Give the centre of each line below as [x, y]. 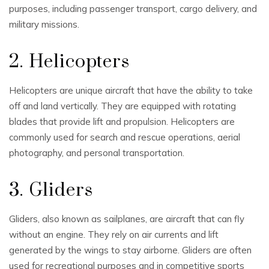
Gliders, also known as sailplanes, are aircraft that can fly [127, 219]
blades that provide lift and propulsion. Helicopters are [122, 121]
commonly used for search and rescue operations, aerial [125, 137]
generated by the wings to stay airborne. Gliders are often [130, 250]
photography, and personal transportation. [97, 153]
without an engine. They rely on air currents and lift [114, 234]
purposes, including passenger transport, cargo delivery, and [133, 8]
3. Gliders [51, 190]
